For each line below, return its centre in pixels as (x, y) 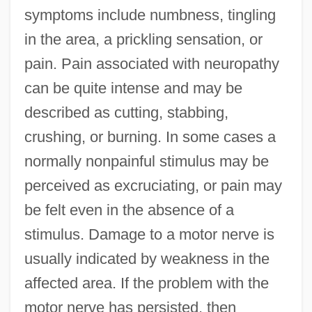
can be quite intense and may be (133, 88)
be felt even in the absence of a (129, 210)
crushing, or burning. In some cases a (150, 137)
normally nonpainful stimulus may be (146, 162)
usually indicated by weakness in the (147, 259)
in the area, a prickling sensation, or (143, 40)
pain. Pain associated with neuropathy (151, 64)
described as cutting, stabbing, (126, 113)
